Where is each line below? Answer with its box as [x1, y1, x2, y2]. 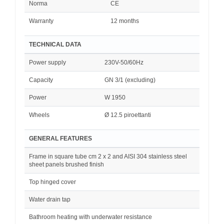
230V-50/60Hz [104, 58, 143, 66]
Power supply [29, 58, 66, 66]
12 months [110, 17, 139, 24]
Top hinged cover [29, 178, 76, 185]
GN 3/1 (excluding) [104, 76, 155, 83]
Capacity [29, 76, 53, 83]
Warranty [29, 17, 53, 24]
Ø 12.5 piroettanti [104, 111, 151, 118]
